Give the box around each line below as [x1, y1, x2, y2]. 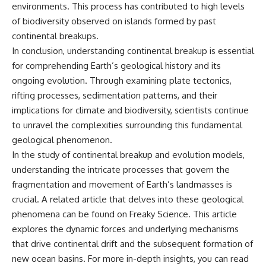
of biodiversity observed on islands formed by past [12, 15, 216, 27]
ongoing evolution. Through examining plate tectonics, [12, 75, 232, 87]
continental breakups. [12, 30, 99, 42]
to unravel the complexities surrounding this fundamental [12, 119, 242, 131]
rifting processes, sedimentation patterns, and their [12, 90, 217, 102]
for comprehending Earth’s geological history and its [12, 60, 221, 72]
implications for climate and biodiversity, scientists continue [12, 104, 249, 116]
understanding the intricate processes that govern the [12, 164, 230, 176]
